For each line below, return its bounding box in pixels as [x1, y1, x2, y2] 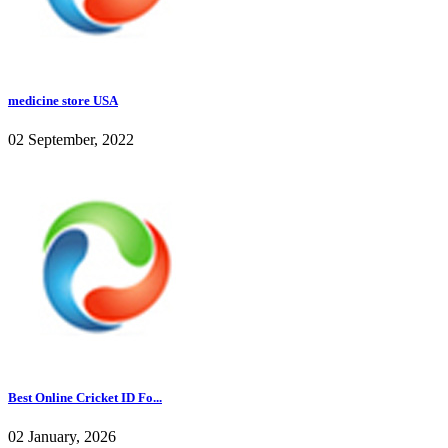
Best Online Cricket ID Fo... [8, 389, 162, 405]
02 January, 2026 [8, 428, 116, 446]
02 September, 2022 [8, 130, 134, 148]
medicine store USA [8, 92, 118, 108]
